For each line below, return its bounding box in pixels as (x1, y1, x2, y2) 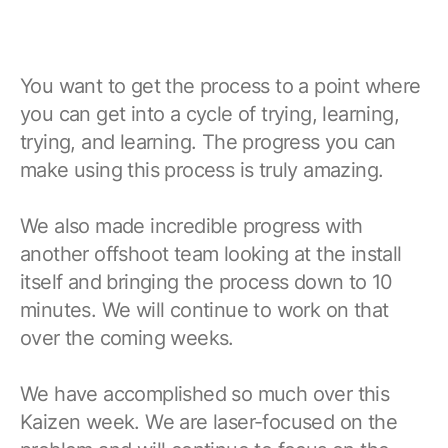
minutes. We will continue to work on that (20, 297, 389, 322)
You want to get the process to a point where (20, 73, 421, 98)
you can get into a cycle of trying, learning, (20, 101, 399, 126)
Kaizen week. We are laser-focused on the (20, 409, 397, 434)
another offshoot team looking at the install (20, 241, 402, 266)
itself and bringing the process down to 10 (20, 269, 393, 294)
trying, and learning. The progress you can (20, 129, 396, 154)
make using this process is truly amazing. (20, 157, 384, 182)
